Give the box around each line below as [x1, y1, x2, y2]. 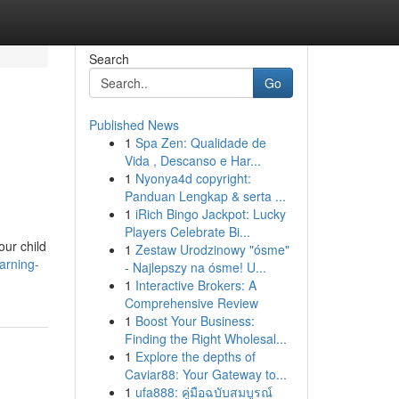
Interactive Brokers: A [134, 276, 256, 294]
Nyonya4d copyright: [134, 169, 251, 187]
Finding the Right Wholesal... [124, 330, 287, 347]
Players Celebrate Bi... [124, 223, 250, 240]
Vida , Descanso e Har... [124, 151, 261, 169]
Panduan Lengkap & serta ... [124, 187, 286, 205]
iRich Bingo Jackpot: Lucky [134, 205, 286, 223]
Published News [88, 116, 179, 134]
